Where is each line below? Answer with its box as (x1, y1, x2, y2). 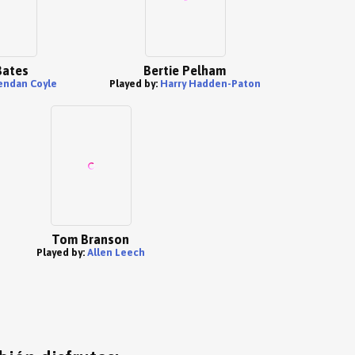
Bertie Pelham (143, 63, 226, 78)
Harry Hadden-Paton (159, 78, 261, 90)
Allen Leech (86, 246, 145, 258)
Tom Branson (52, 232, 129, 246)
